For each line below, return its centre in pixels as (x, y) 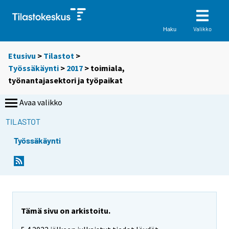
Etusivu (22, 56)
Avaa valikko (41, 102)
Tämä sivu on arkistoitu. (66, 211)
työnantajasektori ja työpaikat (65, 81)
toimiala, (108, 68)
